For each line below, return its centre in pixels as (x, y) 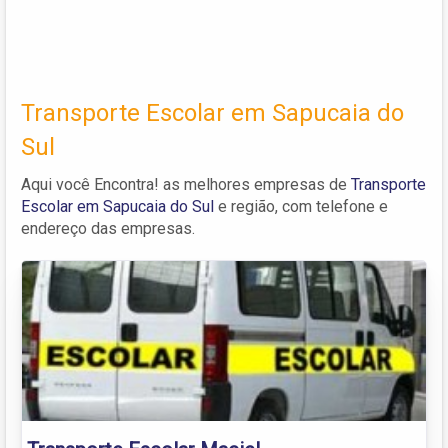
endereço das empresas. (108, 228)
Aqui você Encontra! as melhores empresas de (186, 184)
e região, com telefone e (301, 206)
